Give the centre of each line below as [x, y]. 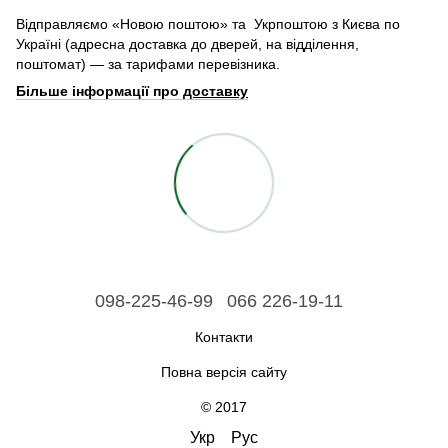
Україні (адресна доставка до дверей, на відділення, [187, 43]
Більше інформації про [99, 90]
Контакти [224, 336]
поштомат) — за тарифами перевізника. [148, 63]
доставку [215, 90]
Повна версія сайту [224, 371]
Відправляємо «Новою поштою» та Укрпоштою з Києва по [208, 23]
